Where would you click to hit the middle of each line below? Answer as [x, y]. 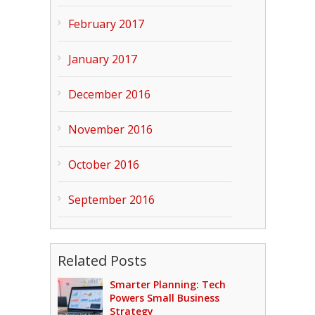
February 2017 [106, 24]
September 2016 [111, 200]
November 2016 [110, 129]
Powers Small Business [164, 298]
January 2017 [102, 59]
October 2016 [103, 165]
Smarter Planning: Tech [167, 284]
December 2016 [109, 94]
